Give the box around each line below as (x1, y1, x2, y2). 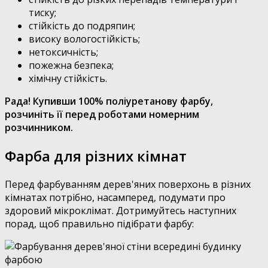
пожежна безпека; (29, 58, 114, 72)
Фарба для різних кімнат (5, 145, 187, 166)
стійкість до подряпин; (29, 19, 135, 32)
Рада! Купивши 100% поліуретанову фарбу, (5, 94, 213, 108)
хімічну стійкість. (29, 71, 107, 85)
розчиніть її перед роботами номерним (5, 107, 199, 121)
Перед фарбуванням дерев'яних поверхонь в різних (5, 177, 251, 191)
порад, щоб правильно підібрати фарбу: (5, 217, 194, 230)
